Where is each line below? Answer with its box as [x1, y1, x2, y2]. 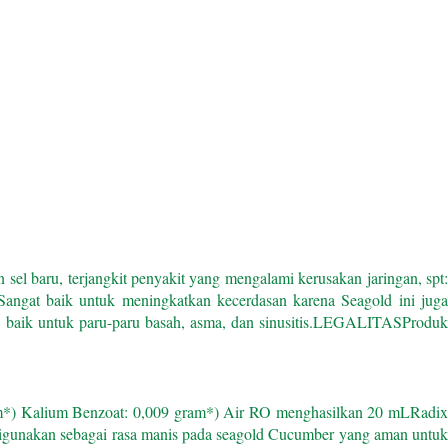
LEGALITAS [313, 311, 403, 333]
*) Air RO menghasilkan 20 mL [205, 401, 411, 423]
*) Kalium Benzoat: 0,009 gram [3, 401, 206, 423]
